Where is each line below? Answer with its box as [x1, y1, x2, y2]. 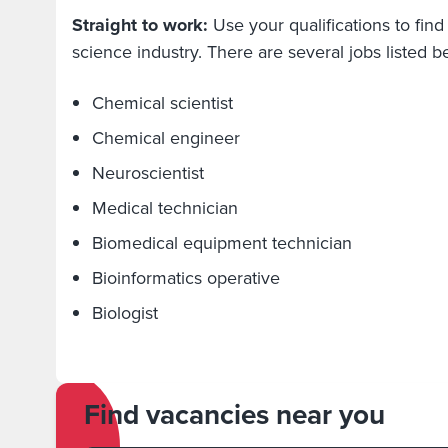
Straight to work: [72, 12, 208, 38]
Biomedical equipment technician [92, 230, 352, 256]
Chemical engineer [92, 125, 240, 151]
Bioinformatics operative [92, 265, 280, 291]
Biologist [92, 300, 163, 326]
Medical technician [92, 195, 238, 221]
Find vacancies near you [84, 394, 385, 435]
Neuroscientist [92, 160, 204, 186]
